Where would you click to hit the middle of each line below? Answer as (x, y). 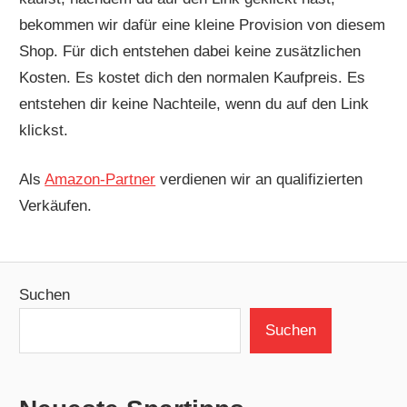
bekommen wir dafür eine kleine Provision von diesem (203, 25)
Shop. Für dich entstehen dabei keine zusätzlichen (190, 51)
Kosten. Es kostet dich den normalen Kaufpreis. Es (193, 77)
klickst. (44, 130)
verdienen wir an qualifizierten (259, 180)
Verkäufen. (56, 206)
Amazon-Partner (100, 180)
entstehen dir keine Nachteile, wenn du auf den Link (194, 104)
